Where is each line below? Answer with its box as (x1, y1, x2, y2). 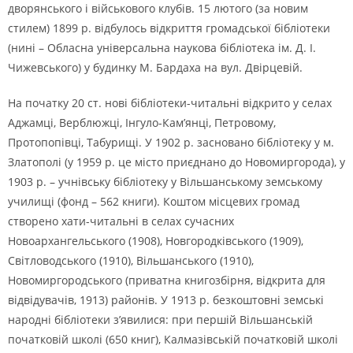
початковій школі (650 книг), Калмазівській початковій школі (8, 332, 338, 347)
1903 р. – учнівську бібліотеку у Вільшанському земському (8, 174, 322, 189)
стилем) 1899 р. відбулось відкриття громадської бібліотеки (8, 20, 330, 35)
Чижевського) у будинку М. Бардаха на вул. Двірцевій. (8, 60, 303, 75)
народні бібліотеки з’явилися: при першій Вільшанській (8, 312, 313, 327)
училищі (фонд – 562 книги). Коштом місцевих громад (8, 194, 299, 209)
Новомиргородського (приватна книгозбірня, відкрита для (8, 273, 325, 288)
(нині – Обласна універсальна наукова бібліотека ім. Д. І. (8, 40, 316, 55)
